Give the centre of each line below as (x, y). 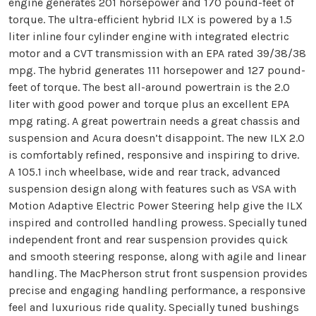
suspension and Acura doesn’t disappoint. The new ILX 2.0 (157, 138)
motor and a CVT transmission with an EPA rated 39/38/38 (157, 53)
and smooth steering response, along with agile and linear (157, 256)
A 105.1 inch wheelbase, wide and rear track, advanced (145, 171)
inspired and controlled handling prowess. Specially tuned (158, 222)
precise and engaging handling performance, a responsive (157, 290)
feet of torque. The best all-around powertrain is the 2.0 (149, 87)
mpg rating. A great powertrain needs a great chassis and (154, 121)
